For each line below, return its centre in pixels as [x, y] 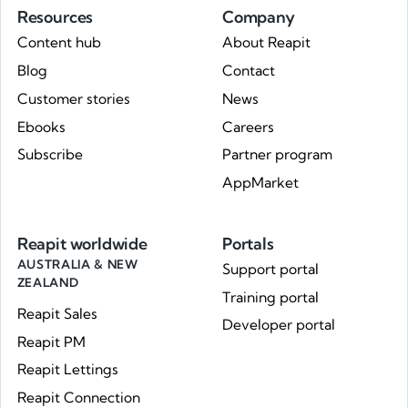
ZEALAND [48, 282]
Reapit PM [51, 342]
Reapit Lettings [67, 370]
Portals [248, 243]
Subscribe [50, 155]
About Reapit [266, 43]
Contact [249, 70]
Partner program [277, 155]
